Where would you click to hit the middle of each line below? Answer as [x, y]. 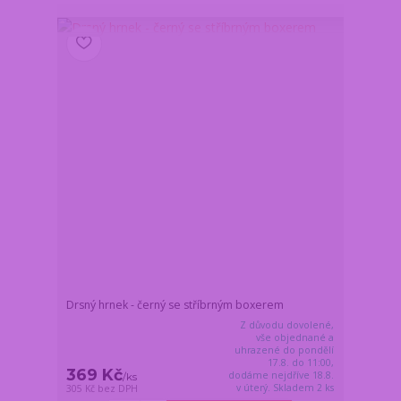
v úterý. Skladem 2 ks [286, 387]
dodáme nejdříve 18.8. [282, 375]
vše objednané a [295, 337]
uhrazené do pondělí [285, 350]
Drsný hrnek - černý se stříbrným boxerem [175, 304]
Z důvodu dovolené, [287, 324]
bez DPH [118, 388]
